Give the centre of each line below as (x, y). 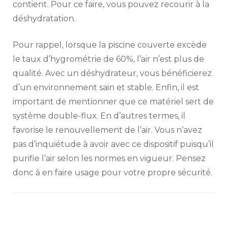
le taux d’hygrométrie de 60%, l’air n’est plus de (108, 59)
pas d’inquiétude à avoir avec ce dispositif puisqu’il (113, 144)
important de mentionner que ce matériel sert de (113, 101)
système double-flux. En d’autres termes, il (99, 116)
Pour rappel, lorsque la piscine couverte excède (110, 45)
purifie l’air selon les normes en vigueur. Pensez (109, 158)
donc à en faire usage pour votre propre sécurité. (112, 172)
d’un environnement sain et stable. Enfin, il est (106, 87)
